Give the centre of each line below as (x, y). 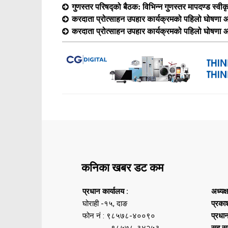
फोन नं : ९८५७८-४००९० (119, 216)
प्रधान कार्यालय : (105, 192)
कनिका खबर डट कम (122, 168)
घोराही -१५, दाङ (105, 204)
